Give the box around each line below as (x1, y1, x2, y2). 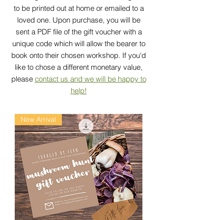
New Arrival (21, 114, 56, 124)
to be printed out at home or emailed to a (13, 3, 144, 13)
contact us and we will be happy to (34, 74, 146, 83)
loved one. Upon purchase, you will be (17, 15, 140, 25)
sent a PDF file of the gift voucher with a (15, 27, 142, 36)
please (11, 74, 35, 83)
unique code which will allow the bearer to (12, 38, 145, 48)
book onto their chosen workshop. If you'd (11, 50, 146, 60)
